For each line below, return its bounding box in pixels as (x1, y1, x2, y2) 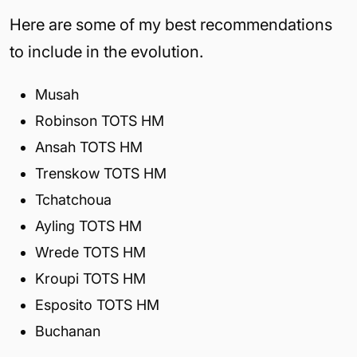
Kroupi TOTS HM (35, 269, 146, 287)
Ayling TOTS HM (35, 217, 142, 234)
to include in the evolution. (10, 41, 203, 61)
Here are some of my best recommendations (10, 14, 332, 34)
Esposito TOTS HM (35, 296, 159, 313)
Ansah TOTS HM (35, 138, 143, 155)
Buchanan (35, 322, 100, 339)
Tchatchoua (35, 190, 112, 208)
